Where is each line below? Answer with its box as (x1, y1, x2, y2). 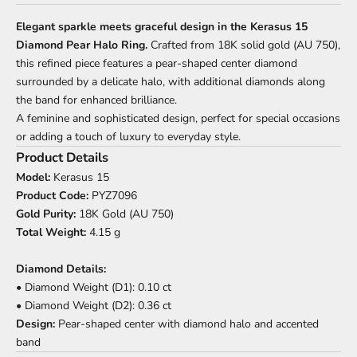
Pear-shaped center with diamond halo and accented (55, 316, 319, 331)
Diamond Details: (16, 261, 106, 277)
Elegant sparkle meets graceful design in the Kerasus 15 (16, 18, 308, 34)
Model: (16, 169, 50, 185)
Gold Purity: (16, 206, 76, 222)
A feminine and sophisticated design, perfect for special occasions (16, 110, 340, 126)
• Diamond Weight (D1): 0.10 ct (16, 279, 171, 295)
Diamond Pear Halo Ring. (16, 37, 147, 53)
